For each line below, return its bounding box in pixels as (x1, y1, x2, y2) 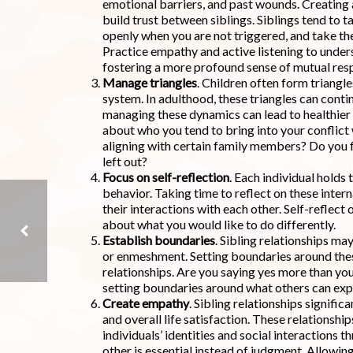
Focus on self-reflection (102, 169, 229, 185)
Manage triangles (102, 75, 197, 91)
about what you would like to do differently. (102, 217, 336, 232)
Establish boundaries (102, 232, 215, 248)
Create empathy (102, 295, 189, 311)
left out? (102, 154, 147, 169)
